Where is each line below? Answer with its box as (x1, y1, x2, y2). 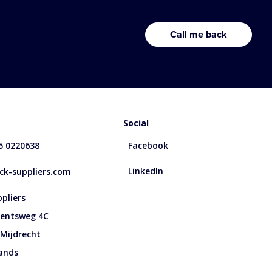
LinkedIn (127, 165, 163, 177)
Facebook (127, 139, 168, 151)
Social (123, 117, 149, 129)
